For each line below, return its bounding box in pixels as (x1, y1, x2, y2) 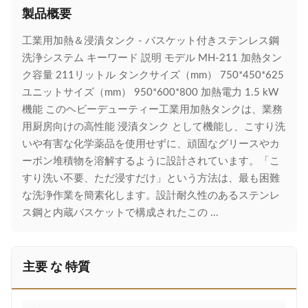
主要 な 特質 (23, 261, 90, 274)
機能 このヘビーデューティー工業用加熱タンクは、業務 (22, 104, 283, 115)
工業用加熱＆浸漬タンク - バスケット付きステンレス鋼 (22, 36, 279, 46)
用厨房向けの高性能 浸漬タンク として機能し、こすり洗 (22, 122, 285, 132)
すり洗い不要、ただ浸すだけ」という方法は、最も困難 (22, 173, 280, 184)
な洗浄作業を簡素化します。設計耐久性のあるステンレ (22, 190, 280, 201)
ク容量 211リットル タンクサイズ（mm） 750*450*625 (22, 70, 284, 80)
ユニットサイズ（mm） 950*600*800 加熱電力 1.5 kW (22, 87, 279, 98)
